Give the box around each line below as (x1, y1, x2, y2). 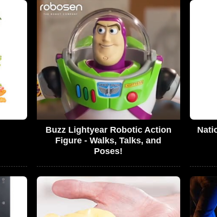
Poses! (94, 146, 123, 156)
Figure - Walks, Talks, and (55, 136, 162, 146)
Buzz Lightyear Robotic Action (45, 125, 171, 135)
